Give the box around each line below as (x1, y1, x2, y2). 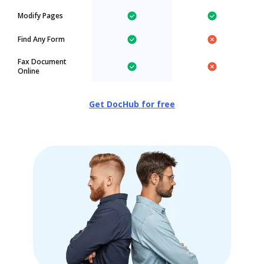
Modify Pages (18, 11, 63, 21)
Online (18, 66, 39, 76)
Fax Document (18, 57, 67, 67)
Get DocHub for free (89, 98, 175, 110)
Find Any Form (18, 34, 65, 44)
